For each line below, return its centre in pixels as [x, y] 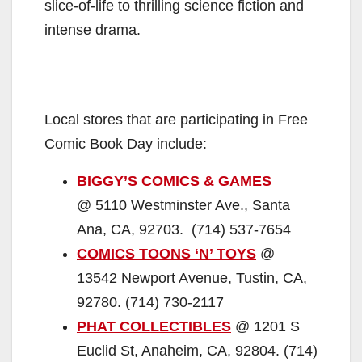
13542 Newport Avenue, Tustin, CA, [192, 278]
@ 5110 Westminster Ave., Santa [183, 205]
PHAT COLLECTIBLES [154, 326]
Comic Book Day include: [126, 143]
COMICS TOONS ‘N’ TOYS [166, 253]
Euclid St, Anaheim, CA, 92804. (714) [197, 350]
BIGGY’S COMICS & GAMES [174, 181]
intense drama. [93, 29]
